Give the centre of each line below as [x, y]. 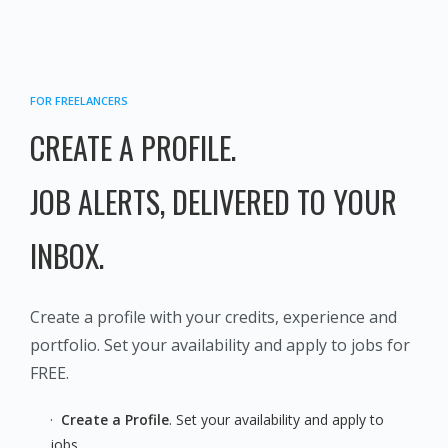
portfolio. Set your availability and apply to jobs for [220, 345]
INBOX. [67, 256]
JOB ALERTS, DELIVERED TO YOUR [213, 202]
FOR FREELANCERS [79, 101]
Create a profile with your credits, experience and [213, 317]
